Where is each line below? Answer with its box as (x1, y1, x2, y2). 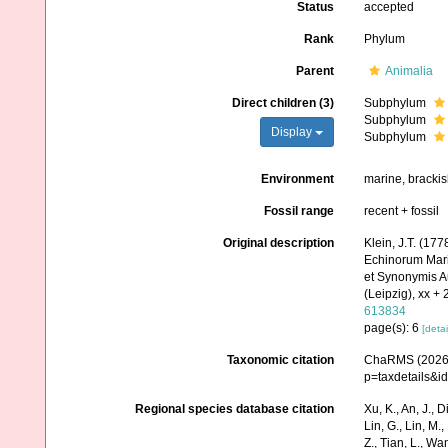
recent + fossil (363, 204, 439, 218)
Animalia (384, 64, 433, 78)
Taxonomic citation (226, 353, 334, 367)
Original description (222, 236, 334, 250)
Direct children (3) (231, 96, 334, 110)
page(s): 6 (363, 321, 422, 335)
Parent (295, 64, 334, 78)
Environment (260, 172, 334, 186)
